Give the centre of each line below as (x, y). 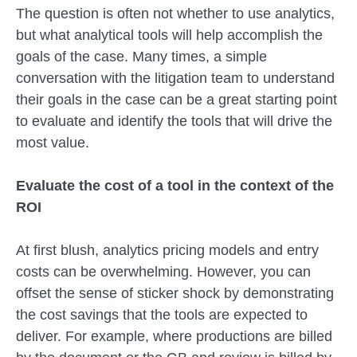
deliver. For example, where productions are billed (174, 336)
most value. (53, 143)
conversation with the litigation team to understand (175, 78)
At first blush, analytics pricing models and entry (167, 250)
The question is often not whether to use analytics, (175, 14)
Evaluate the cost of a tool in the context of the (175, 186)
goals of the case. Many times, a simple (141, 57)
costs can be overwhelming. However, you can (163, 272)
